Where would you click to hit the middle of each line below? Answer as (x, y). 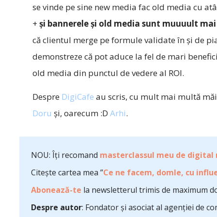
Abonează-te (56, 190)
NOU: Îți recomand (65, 155)
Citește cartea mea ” (67, 172)
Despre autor (56, 207)
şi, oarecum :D (81, 113)
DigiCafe (77, 97)
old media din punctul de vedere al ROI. (108, 73)
